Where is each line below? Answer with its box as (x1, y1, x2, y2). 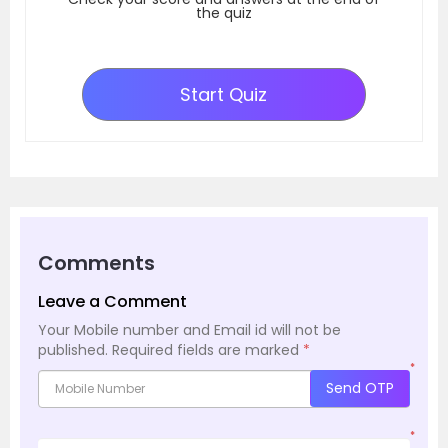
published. (38, 339, 108, 360)
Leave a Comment (38, 289, 187, 313)
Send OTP (326, 378, 394, 399)
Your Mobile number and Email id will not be (38, 319, 341, 340)
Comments (38, 248, 155, 277)
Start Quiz (180, 81, 268, 107)
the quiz (196, 2, 252, 23)
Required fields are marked (112, 339, 303, 360)
